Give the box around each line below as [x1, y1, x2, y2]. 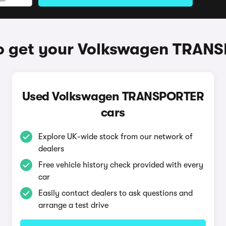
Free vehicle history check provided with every [38, 160, 203, 169]
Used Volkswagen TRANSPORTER [22, 89, 204, 103]
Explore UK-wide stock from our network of [38, 132, 193, 141]
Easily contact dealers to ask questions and [38, 189, 193, 198]
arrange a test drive [38, 201, 108, 210]
